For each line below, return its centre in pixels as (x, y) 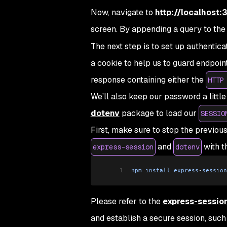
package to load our (159, 113)
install (156, 170)
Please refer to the (126, 202)
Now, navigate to (123, 12)
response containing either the (148, 80)
